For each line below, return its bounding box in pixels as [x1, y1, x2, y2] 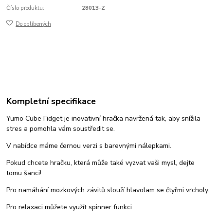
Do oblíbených [16, 20, 52, 28]
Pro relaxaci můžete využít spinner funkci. [6, 202, 134, 212]
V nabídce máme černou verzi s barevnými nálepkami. [6, 141, 172, 150]
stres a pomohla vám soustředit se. [6, 124, 115, 133]
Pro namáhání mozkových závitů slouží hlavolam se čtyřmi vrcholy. [6, 185, 210, 195]
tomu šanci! [6, 168, 42, 178]
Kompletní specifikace [6, 95, 96, 107]
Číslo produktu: [6, 4, 45, 12]
